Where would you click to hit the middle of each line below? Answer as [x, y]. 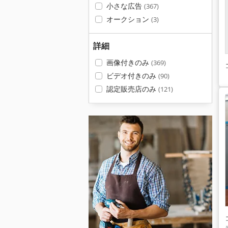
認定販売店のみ [132, 89]
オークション [129, 19]
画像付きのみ [129, 62]
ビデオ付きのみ [132, 76]
